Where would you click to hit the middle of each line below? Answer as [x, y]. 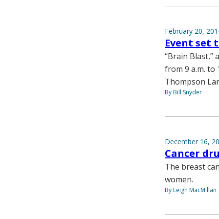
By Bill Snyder [183, 92]
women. [179, 179]
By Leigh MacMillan [191, 190]
